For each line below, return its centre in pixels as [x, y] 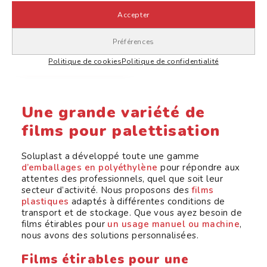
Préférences [133, 41]
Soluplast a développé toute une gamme [111, 156]
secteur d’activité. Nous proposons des [107, 190]
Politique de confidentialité [170, 61]
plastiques [45, 201]
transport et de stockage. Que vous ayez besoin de [132, 213]
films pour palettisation [121, 131]
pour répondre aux [199, 167]
